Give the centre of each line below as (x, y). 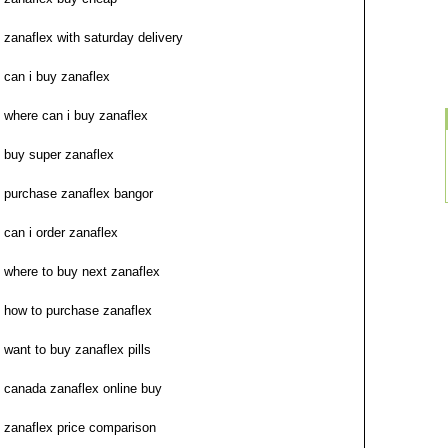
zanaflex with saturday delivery (93, 37)
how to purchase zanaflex (78, 310)
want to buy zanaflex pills (77, 349)
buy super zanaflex (59, 154)
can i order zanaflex (61, 232)
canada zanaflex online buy (83, 388)
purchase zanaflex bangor (78, 193)
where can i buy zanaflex (76, 115)
